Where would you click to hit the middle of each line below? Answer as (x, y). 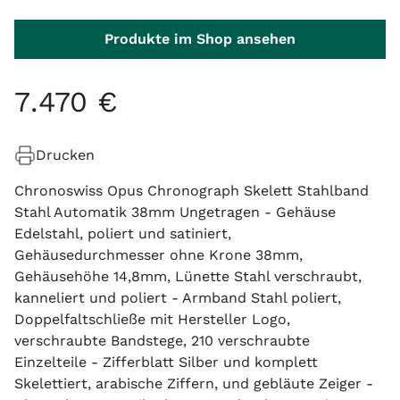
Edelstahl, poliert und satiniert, (123, 233)
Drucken (65, 155)
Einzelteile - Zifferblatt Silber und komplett (166, 362)
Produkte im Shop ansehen (200, 39)
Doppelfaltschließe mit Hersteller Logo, (152, 319)
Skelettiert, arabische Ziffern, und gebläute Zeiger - (194, 383)
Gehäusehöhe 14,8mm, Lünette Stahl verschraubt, (188, 276)
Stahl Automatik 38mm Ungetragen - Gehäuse (175, 212)
